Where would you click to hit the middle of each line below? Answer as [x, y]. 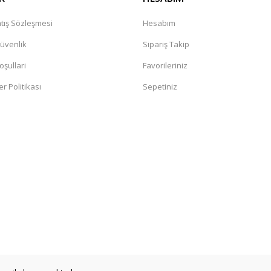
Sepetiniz [160, 87]
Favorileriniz [165, 65]
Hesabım [159, 23]
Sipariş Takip [166, 44]
